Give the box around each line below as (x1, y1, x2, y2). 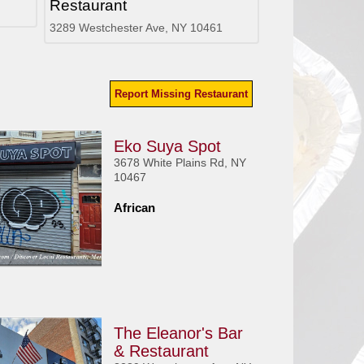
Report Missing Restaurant (115, 88, 248, 100)
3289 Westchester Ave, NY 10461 (49, 21, 223, 34)
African (113, 201, 155, 214)
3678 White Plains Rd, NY (113, 156, 246, 169)
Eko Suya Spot (113, 137, 221, 155)
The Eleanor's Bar (113, 324, 243, 342)
